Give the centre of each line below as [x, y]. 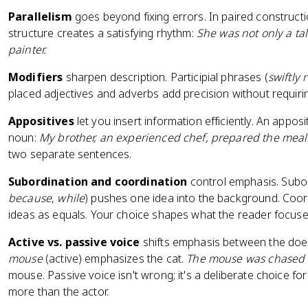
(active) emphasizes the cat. [114, 258]
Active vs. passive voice [74, 242]
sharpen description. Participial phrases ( [165, 77]
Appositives [41, 121]
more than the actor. [59, 291]
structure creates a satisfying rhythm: [102, 33]
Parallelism [40, 16]
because [30, 198]
